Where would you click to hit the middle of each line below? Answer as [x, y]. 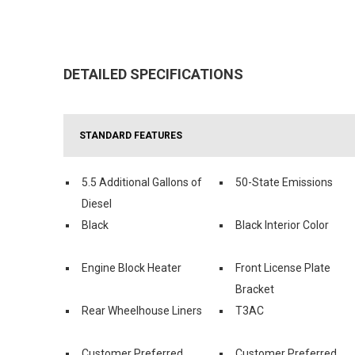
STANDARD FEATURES [131, 135]
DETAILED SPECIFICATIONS [153, 74]
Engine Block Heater [132, 267]
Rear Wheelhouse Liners [142, 310]
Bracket [255, 289]
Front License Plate [283, 267]
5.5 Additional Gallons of [142, 182]
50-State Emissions [284, 182]
